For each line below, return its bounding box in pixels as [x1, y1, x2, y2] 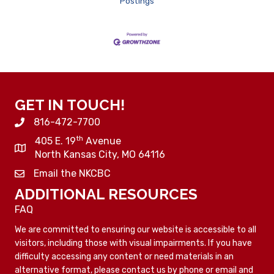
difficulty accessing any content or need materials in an [15, 251, 234, 262]
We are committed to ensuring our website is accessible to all [15, 224, 256, 235]
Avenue [83, 135, 121, 147]
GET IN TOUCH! [15, 95, 125, 114]
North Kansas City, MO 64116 [35, 148, 165, 160]
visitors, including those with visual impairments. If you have [15, 237, 252, 248]
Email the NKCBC [34, 167, 111, 179]
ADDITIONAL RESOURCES [15, 185, 198, 203]
